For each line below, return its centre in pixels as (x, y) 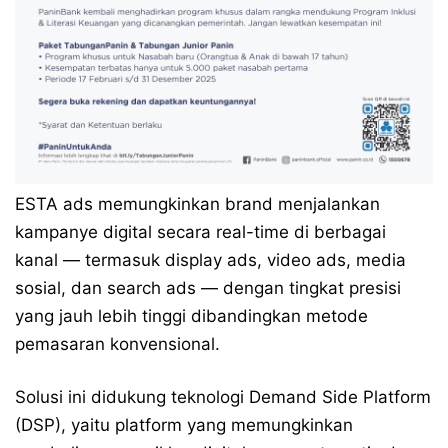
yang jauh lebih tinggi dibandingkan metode (191, 315)
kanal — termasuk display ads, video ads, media (210, 259)
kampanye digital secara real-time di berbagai (200, 231)
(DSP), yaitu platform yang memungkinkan (184, 424)
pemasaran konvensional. (117, 343)
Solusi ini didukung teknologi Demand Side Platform (223, 396)
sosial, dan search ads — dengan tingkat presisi (208, 287)
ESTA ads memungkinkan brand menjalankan (197, 203)
